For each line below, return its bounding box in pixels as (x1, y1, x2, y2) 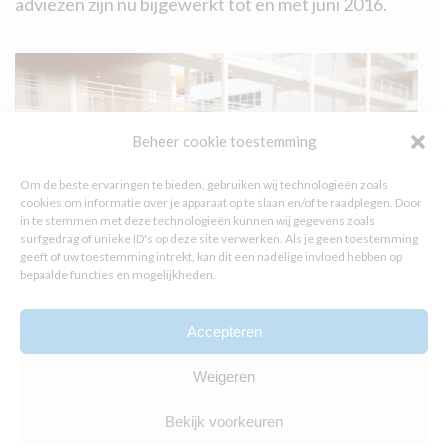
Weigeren (193, 367, 255, 385)
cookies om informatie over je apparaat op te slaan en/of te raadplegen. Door (20, 195, 422, 210)
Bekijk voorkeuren (165, 412, 283, 430)
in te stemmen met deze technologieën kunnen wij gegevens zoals (20, 213, 375, 228)
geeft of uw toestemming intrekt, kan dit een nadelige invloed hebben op (20, 249, 402, 264)
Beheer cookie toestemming (131, 132, 317, 150)
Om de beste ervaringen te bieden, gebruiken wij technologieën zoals (20, 177, 388, 192)
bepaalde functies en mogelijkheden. (20, 267, 216, 282)
